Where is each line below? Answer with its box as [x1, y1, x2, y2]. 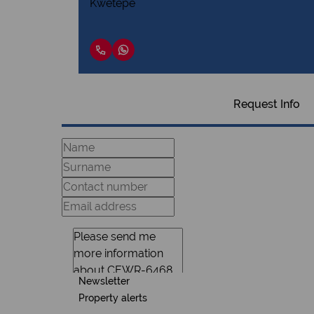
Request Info [233, 97, 300, 111]
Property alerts [78, 292, 147, 303]
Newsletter [78, 275, 130, 287]
